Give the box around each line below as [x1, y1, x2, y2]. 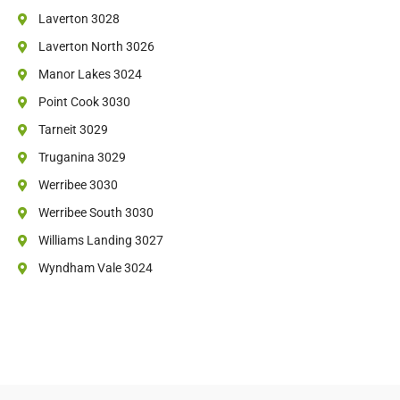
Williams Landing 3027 [37, 233, 163, 248]
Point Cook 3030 [37, 95, 130, 110]
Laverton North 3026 [37, 39, 154, 54]
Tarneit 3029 [37, 122, 108, 137]
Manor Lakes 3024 [37, 67, 142, 82]
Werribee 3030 [37, 178, 118, 193]
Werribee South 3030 [37, 205, 154, 221]
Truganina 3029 [37, 150, 126, 165]
